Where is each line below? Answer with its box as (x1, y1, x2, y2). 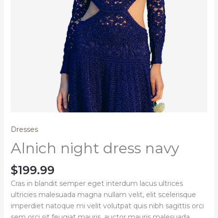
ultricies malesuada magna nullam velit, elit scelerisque (10, 190, 196, 200)
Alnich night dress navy (10, 139, 179, 158)
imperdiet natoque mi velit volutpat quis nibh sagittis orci (10, 201, 204, 211)
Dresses (10, 125, 38, 134)
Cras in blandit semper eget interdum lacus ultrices (10, 179, 183, 188)
